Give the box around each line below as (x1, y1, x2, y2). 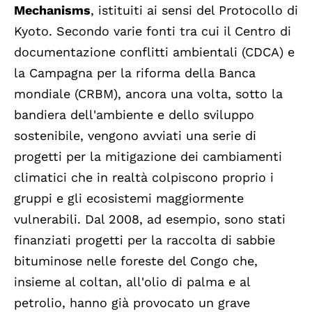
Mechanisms (14, 3, 91, 18)
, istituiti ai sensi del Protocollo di (91, 3, 298, 18)
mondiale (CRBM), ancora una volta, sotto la (14, 86, 283, 102)
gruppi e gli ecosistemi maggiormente (14, 191, 244, 206)
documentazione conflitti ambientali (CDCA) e (14, 45, 295, 60)
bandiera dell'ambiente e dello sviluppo (14, 107, 254, 123)
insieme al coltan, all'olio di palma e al (14, 274, 250, 290)
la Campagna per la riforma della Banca (14, 65, 256, 81)
